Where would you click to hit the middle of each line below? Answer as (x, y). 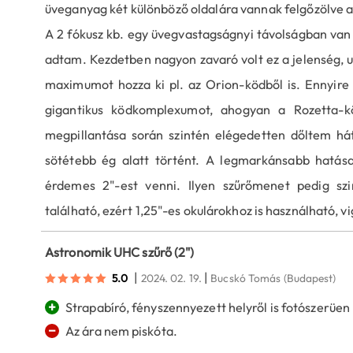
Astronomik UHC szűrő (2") (120, 253)
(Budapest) (310, 279)
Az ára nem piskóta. (121, 331)
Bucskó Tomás (246, 279)
